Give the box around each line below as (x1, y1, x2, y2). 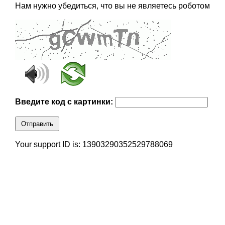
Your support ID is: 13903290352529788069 (15, 140, 173, 149)
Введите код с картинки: (15, 97, 115, 106)
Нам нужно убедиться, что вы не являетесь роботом (15, 2, 210, 11)
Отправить (21, 120, 53, 128)
